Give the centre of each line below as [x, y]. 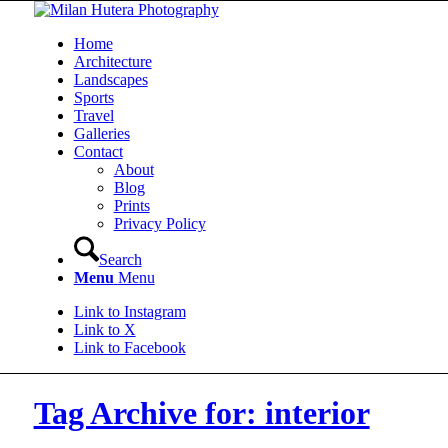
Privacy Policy [159, 223]
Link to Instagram [129, 311]
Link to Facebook [129, 347]
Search [120, 259]
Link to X [104, 329]
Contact [98, 151]
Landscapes [110, 79]
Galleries [101, 133]
